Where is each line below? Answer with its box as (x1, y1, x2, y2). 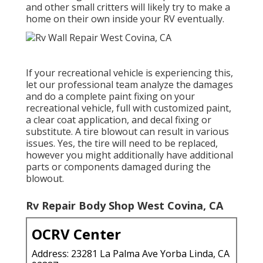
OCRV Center (32, 224, 121, 244)
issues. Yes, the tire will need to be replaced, (26, 136, 218, 150)
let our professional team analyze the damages (26, 77, 233, 91)
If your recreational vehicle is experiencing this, (26, 66, 233, 79)
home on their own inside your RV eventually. (26, 12, 224, 26)
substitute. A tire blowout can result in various (26, 124, 229, 138)
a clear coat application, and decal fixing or (26, 113, 211, 126)
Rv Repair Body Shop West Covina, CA (26, 198, 223, 213)
